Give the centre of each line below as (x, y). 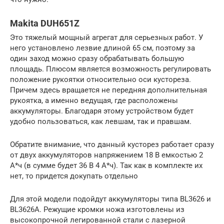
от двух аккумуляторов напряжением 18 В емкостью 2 (106, 155)
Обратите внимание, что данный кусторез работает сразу (112, 144)
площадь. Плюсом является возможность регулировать (110, 69)
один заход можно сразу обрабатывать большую (97, 58)
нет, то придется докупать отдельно (74, 176)
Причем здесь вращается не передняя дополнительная (108, 90)
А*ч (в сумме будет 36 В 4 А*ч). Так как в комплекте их (106, 165)
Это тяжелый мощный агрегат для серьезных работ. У (106, 37)
